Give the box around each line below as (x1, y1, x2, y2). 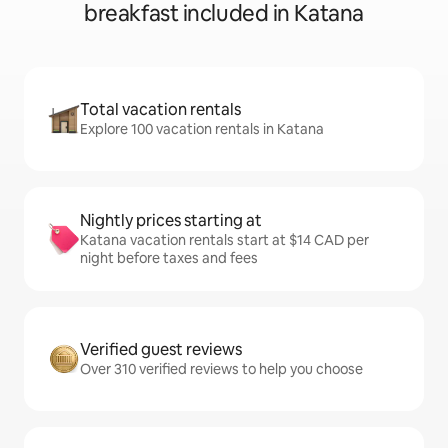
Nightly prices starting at (80, 210, 262, 232)
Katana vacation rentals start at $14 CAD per (80, 231, 369, 250)
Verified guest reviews (80, 339, 242, 361)
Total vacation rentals (80, 99, 241, 121)
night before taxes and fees (80, 249, 258, 268)
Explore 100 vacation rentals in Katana (80, 120, 324, 139)
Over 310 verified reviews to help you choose (80, 360, 363, 379)
